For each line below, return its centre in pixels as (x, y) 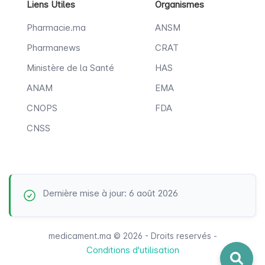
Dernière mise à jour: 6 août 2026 (110, 193)
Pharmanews (54, 48)
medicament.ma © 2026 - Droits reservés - (132, 236)
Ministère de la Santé (70, 68)
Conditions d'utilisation (132, 250)
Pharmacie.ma (56, 28)
